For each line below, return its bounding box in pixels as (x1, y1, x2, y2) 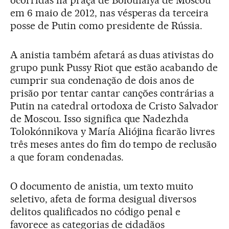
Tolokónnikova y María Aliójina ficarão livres (10, 125, 215, 138)
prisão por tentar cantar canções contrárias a (10, 86, 215, 99)
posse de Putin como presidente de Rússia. (10, 19, 203, 32)
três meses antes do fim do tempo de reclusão (10, 138, 217, 150)
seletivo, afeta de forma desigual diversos (10, 192, 197, 205)
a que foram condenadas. (10, 150, 124, 163)
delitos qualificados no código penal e (10, 205, 181, 218)
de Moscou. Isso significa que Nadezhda (10, 112, 189, 125)
